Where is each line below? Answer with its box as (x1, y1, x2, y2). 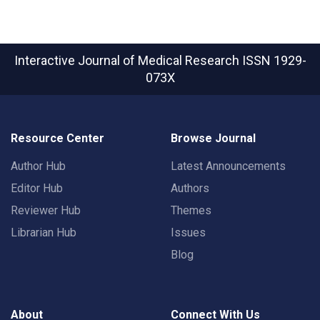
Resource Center (11, 131, 104, 146)
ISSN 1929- (241, 53, 306, 69)
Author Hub (11, 159, 66, 174)
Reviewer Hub (11, 204, 81, 218)
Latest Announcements (171, 159, 286, 174)
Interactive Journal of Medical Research (14, 53, 242, 69)
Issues (171, 226, 206, 240)
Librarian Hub (11, 226, 76, 240)
